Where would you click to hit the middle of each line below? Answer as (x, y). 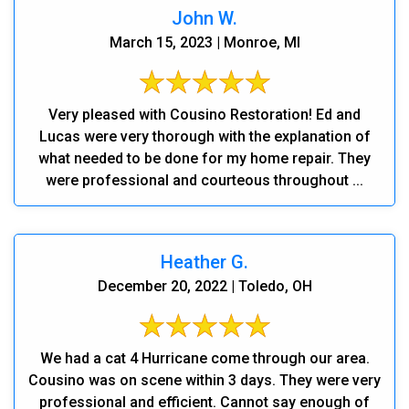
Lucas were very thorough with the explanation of (204, 136)
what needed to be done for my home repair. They (204, 158)
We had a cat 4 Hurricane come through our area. (204, 358)
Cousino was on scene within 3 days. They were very (204, 380)
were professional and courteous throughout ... (204, 180)
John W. (204, 18)
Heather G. (204, 262)
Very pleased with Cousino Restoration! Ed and (204, 114)
